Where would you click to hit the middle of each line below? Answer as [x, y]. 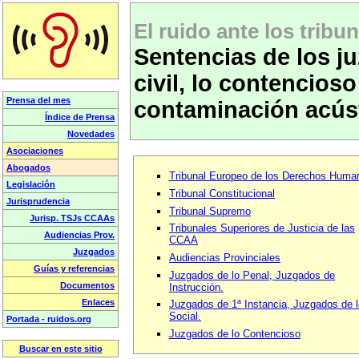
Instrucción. [196, 287]
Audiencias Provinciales [225, 257]
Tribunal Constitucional [222, 193]
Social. [185, 317]
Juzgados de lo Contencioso [235, 333]
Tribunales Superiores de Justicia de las [262, 228]
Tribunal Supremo [210, 211]
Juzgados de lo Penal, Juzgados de [252, 275]
